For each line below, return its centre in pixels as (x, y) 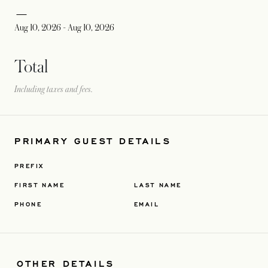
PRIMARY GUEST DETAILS (93, 141)
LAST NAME (158, 185)
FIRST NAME (39, 185)
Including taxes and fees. (54, 89)
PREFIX (29, 166)
